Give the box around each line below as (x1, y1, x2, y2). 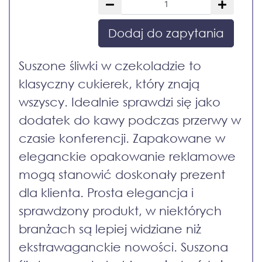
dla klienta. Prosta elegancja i (19, 185, 194, 200)
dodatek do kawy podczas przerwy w (19, 113, 241, 127)
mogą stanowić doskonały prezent (19, 167, 225, 182)
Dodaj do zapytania (108, 26, 224, 40)
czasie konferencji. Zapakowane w (19, 131, 225, 146)
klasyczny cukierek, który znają (19, 77, 199, 91)
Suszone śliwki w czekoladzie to (19, 58, 201, 73)
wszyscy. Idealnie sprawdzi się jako (19, 95, 220, 109)
